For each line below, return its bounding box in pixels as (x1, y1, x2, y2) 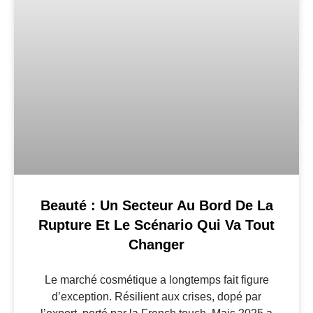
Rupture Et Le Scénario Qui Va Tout (38, 217, 275, 233)
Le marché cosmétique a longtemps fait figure (44, 274, 269, 286)
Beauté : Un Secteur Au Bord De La (40, 198, 273, 214)
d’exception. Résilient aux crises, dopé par (52, 291, 261, 303)
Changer (129, 237, 184, 253)
